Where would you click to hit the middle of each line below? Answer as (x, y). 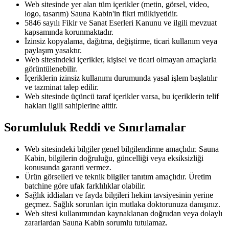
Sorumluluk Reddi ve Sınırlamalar (95, 127)
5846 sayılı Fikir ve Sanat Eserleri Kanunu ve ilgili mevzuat (121, 22)
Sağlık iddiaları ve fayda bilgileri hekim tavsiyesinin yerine (119, 195)
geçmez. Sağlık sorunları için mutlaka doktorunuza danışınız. (122, 204)
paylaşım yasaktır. (53, 50)
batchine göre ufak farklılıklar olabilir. (85, 186)
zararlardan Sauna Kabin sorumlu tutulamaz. (96, 222)
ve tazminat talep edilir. (62, 87)
